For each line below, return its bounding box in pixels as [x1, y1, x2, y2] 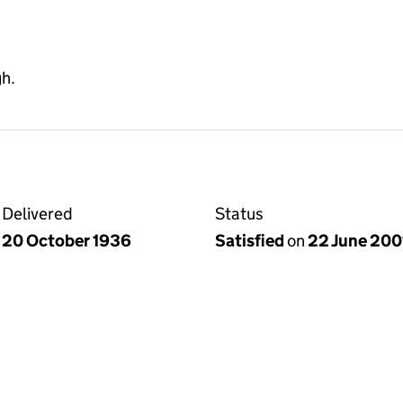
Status [215, 203, 264, 225]
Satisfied [215, 230, 287, 252]
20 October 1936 [2, 230, 131, 252]
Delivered [2, 203, 73, 225]
